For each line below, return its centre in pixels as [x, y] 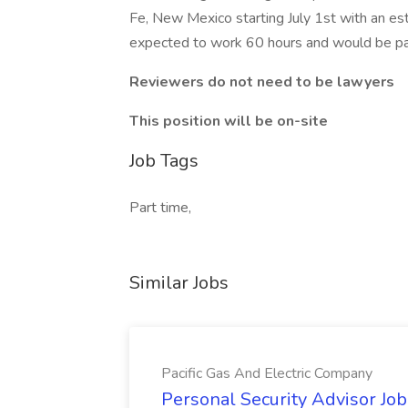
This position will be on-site [229, 121]
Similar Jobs [179, 283]
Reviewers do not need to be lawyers [262, 82]
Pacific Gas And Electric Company [267, 373]
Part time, [160, 208]
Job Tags [164, 161]
